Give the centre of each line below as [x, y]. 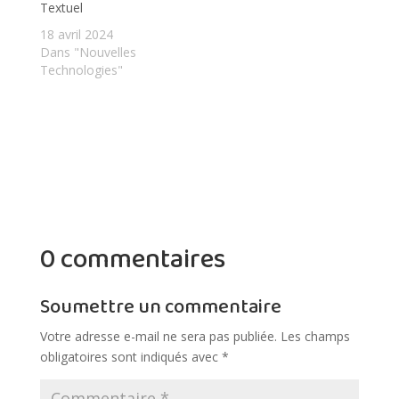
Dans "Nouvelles [88, 52]
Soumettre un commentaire [160, 307]
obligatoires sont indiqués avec [130, 356]
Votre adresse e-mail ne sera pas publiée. [158, 336]
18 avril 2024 [76, 34]
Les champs [315, 336]
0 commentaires [132, 260]
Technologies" [81, 69]
